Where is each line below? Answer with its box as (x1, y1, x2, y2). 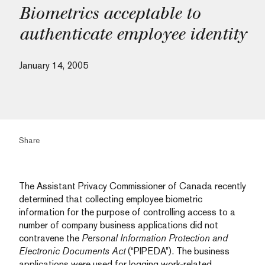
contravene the (19, 232, 82, 244)
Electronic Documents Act (19, 245, 125, 257)
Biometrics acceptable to (19, 4, 201, 23)
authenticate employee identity (19, 24, 246, 44)
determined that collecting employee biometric (19, 193, 202, 205)
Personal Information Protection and (82, 232, 228, 244)
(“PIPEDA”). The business (125, 245, 230, 257)
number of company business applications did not (19, 219, 218, 231)
